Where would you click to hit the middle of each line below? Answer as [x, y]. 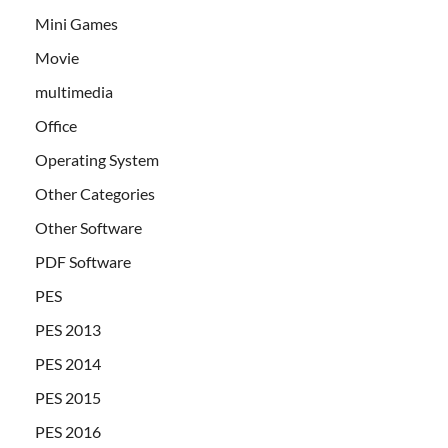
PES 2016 [68, 432]
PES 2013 [68, 330]
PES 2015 [68, 398]
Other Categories [95, 194]
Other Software [88, 228]
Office [56, 126]
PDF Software [83, 262]
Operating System [97, 160]
